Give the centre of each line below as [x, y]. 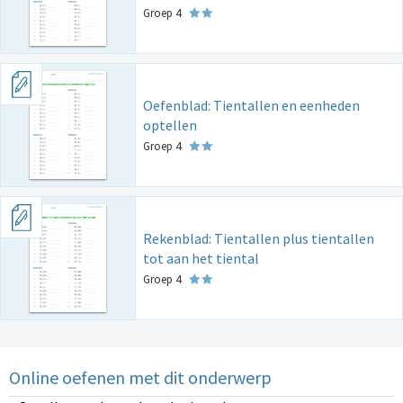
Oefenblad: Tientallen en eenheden [251, 106]
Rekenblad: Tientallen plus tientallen [259, 239]
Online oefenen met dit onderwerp [140, 378]
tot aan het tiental [201, 259]
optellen [170, 125]
